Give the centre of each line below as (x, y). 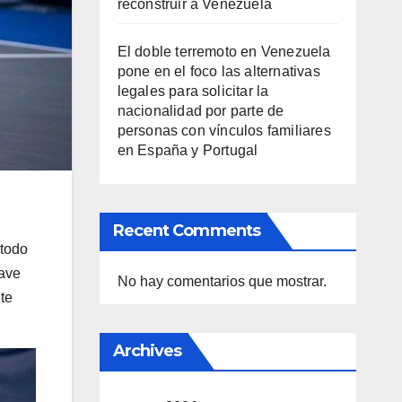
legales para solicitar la (193, 91)
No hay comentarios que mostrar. (222, 281)
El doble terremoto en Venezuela (224, 52)
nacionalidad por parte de (201, 111)
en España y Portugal (188, 150)
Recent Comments (186, 231)
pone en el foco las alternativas (218, 71)
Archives (147, 351)
